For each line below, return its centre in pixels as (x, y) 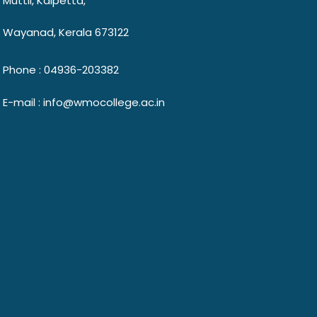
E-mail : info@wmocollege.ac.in (84, 102)
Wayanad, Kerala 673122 (66, 32)
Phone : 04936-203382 (61, 69)
